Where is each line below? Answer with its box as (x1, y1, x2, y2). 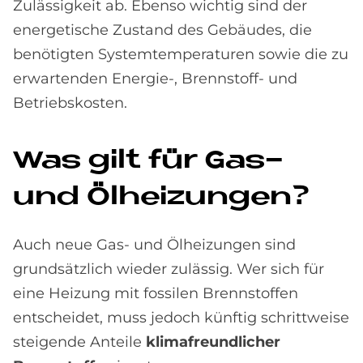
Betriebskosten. (13, 94, 127, 112)
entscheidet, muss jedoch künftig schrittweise (13, 309, 349, 327)
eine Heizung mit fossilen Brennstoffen (13, 284, 298, 302)
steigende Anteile (13, 333, 146, 351)
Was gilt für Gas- (13, 148, 284, 174)
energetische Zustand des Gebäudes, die (13, 21, 312, 39)
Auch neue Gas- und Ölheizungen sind (13, 236, 296, 254)
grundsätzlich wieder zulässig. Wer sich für (13, 260, 324, 278)
